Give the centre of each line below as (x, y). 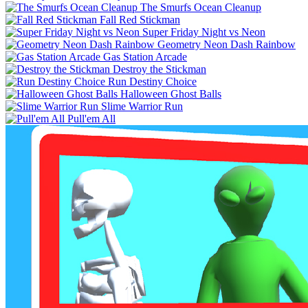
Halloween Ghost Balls (171, 93)
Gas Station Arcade (145, 56)
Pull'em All (91, 118)
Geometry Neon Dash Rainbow (227, 44)
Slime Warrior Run (142, 106)
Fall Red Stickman (140, 19)
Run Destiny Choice (152, 81)
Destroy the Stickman (159, 69)
